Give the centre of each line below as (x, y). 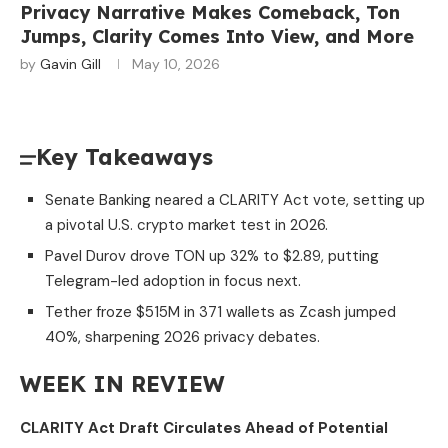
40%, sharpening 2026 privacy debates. (182, 337)
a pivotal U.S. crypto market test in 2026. (186, 225)
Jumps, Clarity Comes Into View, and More (217, 37)
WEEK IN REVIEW (122, 384)
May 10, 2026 (176, 64)
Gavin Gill (70, 64)
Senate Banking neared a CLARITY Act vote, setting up (235, 200)
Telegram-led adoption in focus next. (173, 281)
